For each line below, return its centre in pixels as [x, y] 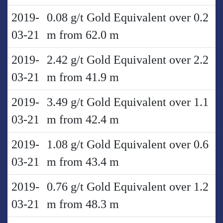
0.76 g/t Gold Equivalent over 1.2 [127, 186]
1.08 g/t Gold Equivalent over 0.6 [127, 144]
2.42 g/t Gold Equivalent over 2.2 [127, 59]
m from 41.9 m [83, 77]
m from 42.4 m [83, 119]
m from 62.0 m [83, 35]
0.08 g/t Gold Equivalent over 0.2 [127, 17]
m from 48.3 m [83, 204]
